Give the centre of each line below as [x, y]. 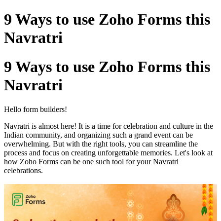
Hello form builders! [36, 110]
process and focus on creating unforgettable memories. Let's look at [108, 153]
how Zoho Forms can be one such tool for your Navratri [91, 162]
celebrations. [23, 171]
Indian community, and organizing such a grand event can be [98, 135]
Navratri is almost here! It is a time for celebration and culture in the [109, 126]
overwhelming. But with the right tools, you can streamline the [101, 144]
